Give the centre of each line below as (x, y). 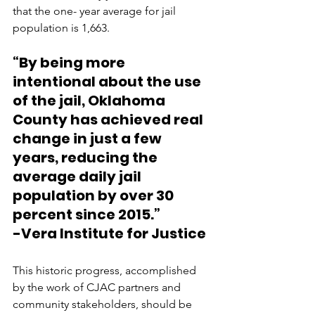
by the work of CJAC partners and (98, 287)
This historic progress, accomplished (106, 270)
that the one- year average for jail (96, 11)
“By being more (70, 63)
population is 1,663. (63, 28)
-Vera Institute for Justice (111, 233)
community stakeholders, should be (104, 304)
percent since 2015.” (89, 214)
